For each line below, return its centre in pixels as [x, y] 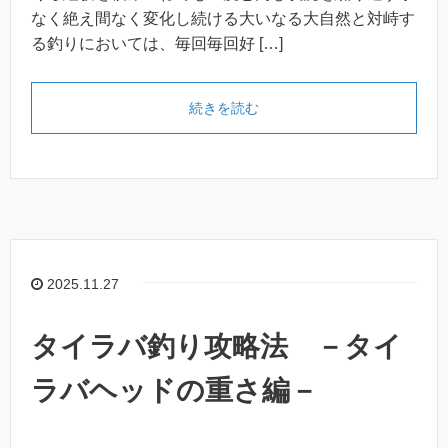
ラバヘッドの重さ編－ [174, 390]
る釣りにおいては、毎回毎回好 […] [157, 44]
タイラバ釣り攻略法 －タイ [216, 346]
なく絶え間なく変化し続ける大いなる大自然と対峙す [223, 19]
